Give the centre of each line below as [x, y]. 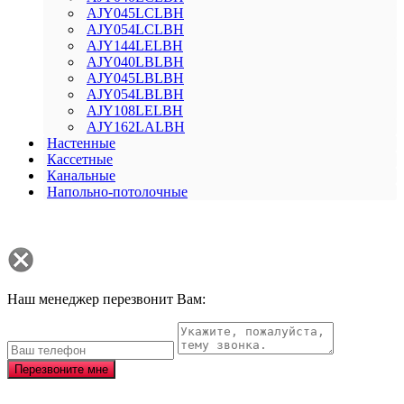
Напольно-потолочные [117, 192]
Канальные [81, 176]
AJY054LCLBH [135, 30]
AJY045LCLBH [135, 14]
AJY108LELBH [135, 111]
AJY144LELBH [135, 46]
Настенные [81, 143]
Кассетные [80, 160]
